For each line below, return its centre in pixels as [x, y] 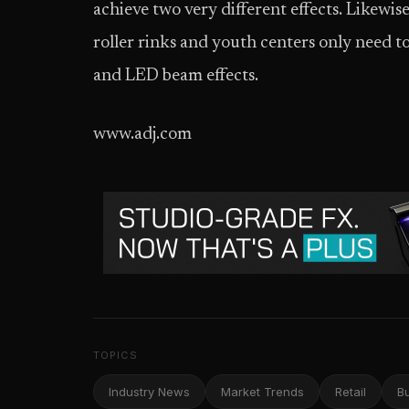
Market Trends [262, 392]
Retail [351, 392]
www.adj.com [142, 135]
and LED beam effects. [176, 76]
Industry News [149, 392]
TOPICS [115, 355]
